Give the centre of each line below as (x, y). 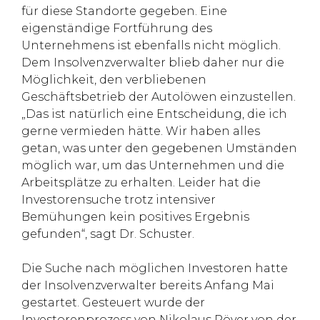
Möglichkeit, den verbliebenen (114, 79)
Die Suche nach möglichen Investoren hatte (155, 268)
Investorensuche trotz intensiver (119, 199)
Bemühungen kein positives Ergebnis (135, 216)
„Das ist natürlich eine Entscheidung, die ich (154, 114)
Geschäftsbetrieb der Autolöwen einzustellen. (159, 96)
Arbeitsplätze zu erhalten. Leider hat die (141, 182)
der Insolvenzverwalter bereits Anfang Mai (148, 285)
